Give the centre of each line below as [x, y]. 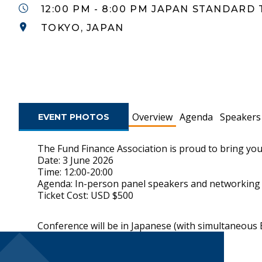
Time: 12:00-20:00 [75, 172]
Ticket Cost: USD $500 [85, 195]
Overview [152, 117]
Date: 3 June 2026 [75, 160]
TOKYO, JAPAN [82, 28]
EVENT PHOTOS [74, 117]
